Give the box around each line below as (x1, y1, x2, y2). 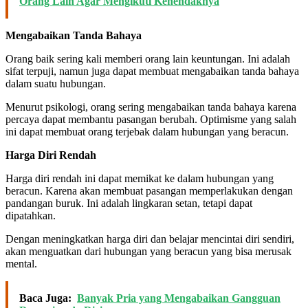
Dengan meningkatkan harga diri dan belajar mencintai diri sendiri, (5, 232, 294, 245)
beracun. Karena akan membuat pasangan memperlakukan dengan (5, 184, 293, 197)
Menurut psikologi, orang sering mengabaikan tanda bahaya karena (5, 100, 296, 113)
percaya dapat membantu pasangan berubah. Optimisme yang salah (5, 113, 296, 125)
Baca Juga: (19, 291, 71, 304)
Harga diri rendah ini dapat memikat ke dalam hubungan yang (5, 172, 274, 184)
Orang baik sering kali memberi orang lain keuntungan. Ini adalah (5, 52, 290, 65)
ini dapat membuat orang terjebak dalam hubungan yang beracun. (5, 125, 289, 137)
